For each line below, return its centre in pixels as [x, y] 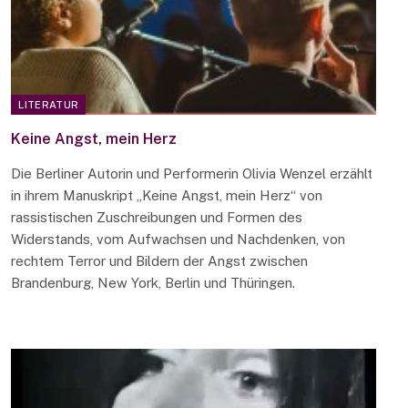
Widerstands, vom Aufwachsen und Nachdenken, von [178, 239]
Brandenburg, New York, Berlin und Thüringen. [153, 282]
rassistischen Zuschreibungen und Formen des [157, 217]
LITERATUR [49, 104]
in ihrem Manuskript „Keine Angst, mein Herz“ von [167, 195]
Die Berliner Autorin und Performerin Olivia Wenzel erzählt [192, 173]
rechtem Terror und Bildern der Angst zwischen [160, 260]
